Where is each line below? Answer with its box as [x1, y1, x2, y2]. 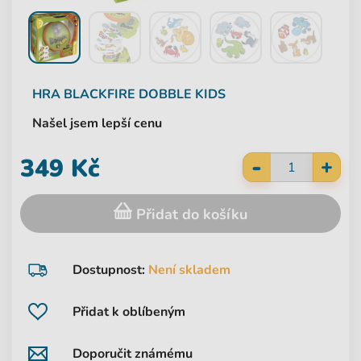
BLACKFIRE [64, 85, 139, 103]
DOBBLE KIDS [139, 85, 226, 103]
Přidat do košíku [132, 205, 247, 225]
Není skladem [148, 261, 230, 280]
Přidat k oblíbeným [73, 303, 185, 322]
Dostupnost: [73, 261, 148, 280]
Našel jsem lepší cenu [32, 114, 162, 133]
